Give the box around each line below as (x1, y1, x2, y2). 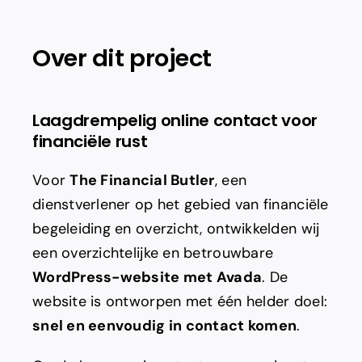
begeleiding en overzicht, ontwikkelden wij (32, 219, 320, 239)
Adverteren (20, 8, 95, 27)
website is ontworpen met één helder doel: (32, 292, 328, 312)
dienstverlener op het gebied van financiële (32, 195, 329, 215)
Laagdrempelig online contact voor (32, 109, 318, 133)
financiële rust (32, 130, 148, 154)
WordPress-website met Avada (32, 267, 263, 288)
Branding (20, 61, 78, 80)
